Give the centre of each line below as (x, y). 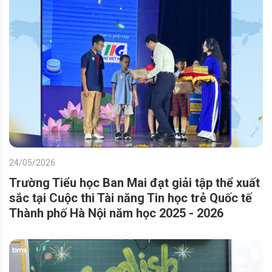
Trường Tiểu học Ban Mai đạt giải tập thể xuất (134, 183)
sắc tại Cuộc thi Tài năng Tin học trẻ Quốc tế (131, 198)
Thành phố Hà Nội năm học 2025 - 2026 (116, 213)
